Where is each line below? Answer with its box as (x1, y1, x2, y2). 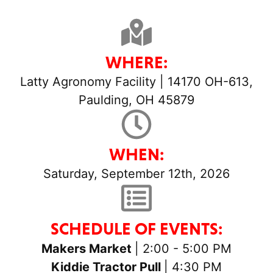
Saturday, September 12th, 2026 (43, 166, 230, 181)
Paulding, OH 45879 (79, 92, 194, 107)
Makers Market (41, 241, 135, 256)
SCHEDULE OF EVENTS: (51, 218, 222, 238)
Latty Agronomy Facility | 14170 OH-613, (20, 74, 253, 89)
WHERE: (105, 52, 168, 72)
